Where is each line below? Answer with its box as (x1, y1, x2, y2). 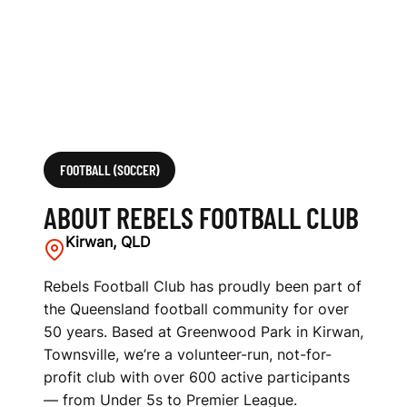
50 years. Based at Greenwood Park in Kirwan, (44, 323, 363, 341)
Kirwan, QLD (65, 233, 151, 251)
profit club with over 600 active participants (44, 368, 350, 386)
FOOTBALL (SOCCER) (60, 161, 159, 178)
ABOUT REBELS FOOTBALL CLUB (44, 200, 359, 234)
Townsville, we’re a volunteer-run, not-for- (44, 345, 332, 363)
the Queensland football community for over (44, 300, 349, 318)
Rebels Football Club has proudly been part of (44, 277, 362, 295)
